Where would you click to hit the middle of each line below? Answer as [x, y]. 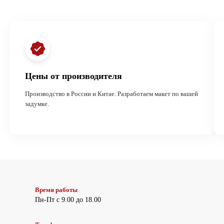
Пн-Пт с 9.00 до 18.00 [68, 200]
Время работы [56, 190]
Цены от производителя [73, 76]
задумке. [37, 104]
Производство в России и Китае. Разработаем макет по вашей [111, 94]
